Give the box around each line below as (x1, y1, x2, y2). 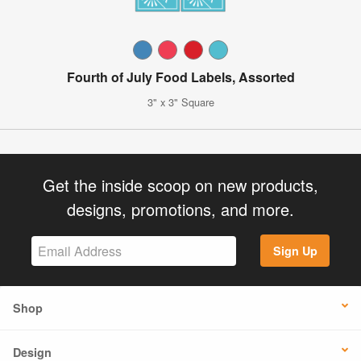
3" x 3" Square (147, 93, 214, 110)
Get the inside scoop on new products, (43, 172, 318, 197)
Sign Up (272, 243, 317, 259)
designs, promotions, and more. (67, 197, 294, 221)
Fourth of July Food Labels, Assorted (66, 67, 295, 86)
